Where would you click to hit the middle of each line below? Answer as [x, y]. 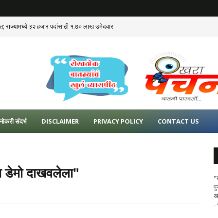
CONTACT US [178, 121]
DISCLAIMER [60, 121]
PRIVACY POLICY [118, 121]
